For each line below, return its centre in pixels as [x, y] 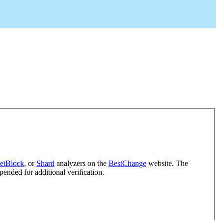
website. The [167, 164]
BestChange [127, 164]
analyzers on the [82, 164]
